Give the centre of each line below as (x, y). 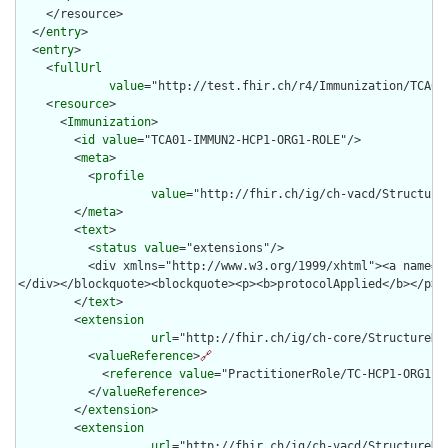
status (116, 248)
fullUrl (77, 68)
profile (119, 176)
